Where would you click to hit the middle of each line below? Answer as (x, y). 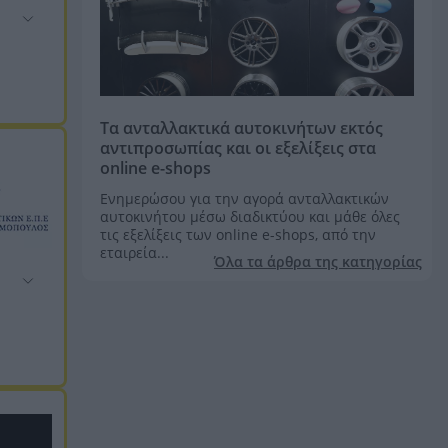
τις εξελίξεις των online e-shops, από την (238, 234)
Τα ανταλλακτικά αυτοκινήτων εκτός (241, 128)
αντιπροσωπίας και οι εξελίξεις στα (238, 148)
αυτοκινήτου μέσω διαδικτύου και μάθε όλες (250, 216)
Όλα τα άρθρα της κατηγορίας (318, 261)
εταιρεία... (134, 252)
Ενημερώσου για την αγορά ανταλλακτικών (244, 198)
